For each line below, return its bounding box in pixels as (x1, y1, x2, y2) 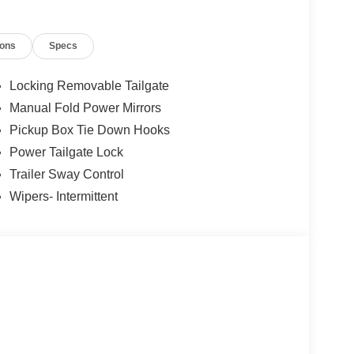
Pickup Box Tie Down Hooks (9, 123, 170, 137)
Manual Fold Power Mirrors (9, 101, 161, 115)
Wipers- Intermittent (9, 190, 118, 204)
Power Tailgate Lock (9, 145, 123, 160)
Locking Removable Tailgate (9, 79, 169, 93)
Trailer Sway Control (9, 168, 124, 182)
